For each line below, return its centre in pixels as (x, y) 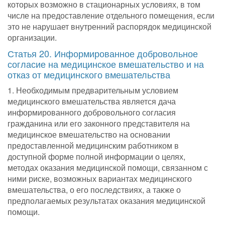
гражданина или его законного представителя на (99, 124)
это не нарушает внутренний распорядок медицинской (109, 27)
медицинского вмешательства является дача (92, 101)
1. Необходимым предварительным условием (93, 90)
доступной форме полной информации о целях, (96, 157)
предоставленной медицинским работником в (93, 146)
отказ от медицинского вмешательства (89, 75)
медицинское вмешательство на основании (89, 135)
